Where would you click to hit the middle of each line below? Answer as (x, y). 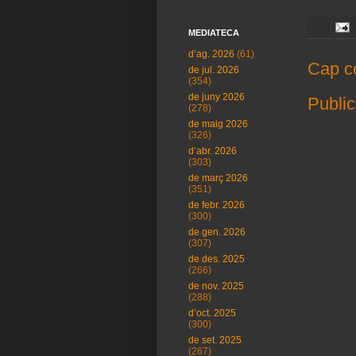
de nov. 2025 (216, 286)
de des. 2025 (217, 259)
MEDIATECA (214, 33)
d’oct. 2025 (212, 313)
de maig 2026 (218, 124)
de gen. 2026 (217, 232)
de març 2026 (218, 178)
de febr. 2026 (217, 205)
